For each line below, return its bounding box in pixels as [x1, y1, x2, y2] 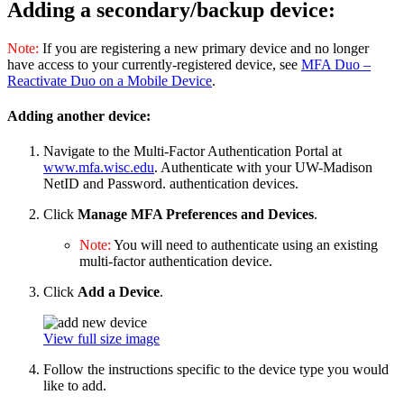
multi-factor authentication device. [79, 253, 272, 270]
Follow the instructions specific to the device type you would [43, 362, 389, 378]
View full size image [43, 331, 160, 347]
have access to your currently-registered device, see [7, 56, 301, 72]
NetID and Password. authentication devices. [43, 176, 298, 192]
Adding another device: [7, 107, 151, 124]
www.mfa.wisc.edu [43, 160, 154, 176]
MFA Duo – [301, 56, 371, 72]
